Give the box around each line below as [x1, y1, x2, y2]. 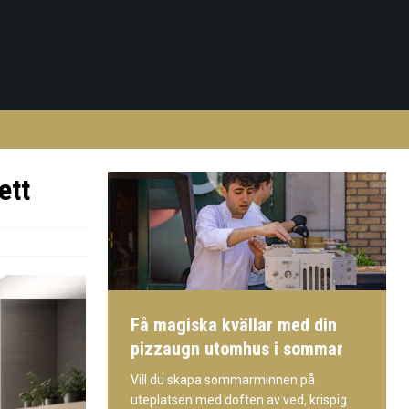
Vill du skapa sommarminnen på [130, 372, 315, 387]
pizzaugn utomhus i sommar [130, 337, 343, 360]
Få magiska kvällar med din [130, 313, 337, 336]
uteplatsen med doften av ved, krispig [130, 392, 347, 407]
